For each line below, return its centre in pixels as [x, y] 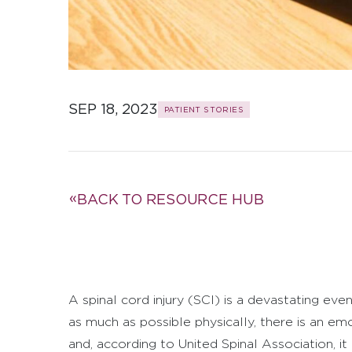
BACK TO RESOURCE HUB [170, 200]
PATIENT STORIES [204, 109]
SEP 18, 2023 [113, 109]
